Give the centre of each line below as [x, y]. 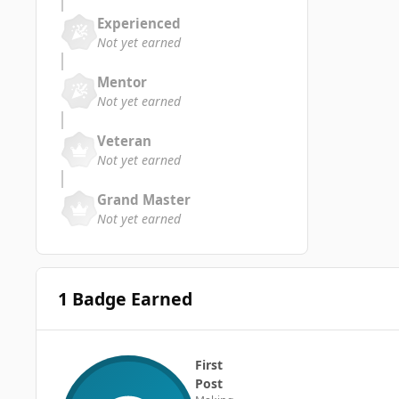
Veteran [124, 140]
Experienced [139, 23]
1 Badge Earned [125, 298]
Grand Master [144, 199]
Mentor [122, 81]
